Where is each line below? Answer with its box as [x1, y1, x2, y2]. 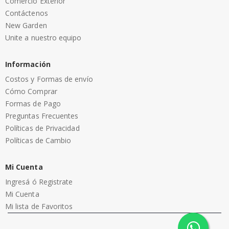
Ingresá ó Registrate [5, 176, 73, 187]
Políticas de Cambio [5, 135, 72, 145]
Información [5, 59, 51, 69]
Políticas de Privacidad [5, 123, 80, 133]
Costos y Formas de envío [5, 74, 93, 84]
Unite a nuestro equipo [5, 32, 82, 42]
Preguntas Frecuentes [5, 110, 79, 121]
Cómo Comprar [5, 86, 57, 96]
